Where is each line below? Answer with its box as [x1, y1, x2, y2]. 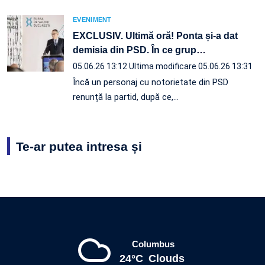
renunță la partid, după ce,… [73, 91, 179, 102]
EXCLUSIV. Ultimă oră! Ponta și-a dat [73, 30, 238, 41]
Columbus [132, 238, 174, 249]
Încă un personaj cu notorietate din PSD [73, 76, 228, 88]
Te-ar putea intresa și [16, 139, 142, 153]
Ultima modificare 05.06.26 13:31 [129, 61, 253, 71]
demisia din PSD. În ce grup [73, 44, 196, 55]
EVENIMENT [73, 15, 112, 23]
